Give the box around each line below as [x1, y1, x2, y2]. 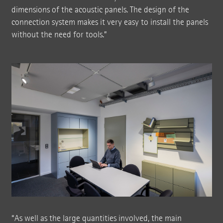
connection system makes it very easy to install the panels [11, 16, 208, 27]
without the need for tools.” [11, 29, 107, 40]
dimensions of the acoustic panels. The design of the [11, 4, 189, 15]
